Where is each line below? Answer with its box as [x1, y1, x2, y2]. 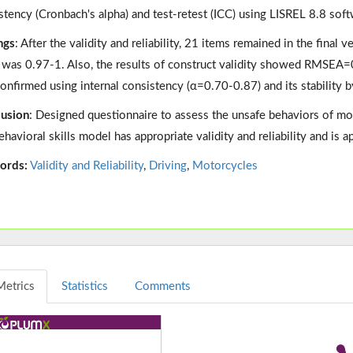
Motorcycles [191, 159, 258, 172]
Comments [134, 280, 191, 292]
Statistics [61, 280, 108, 292]
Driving [148, 159, 187, 172]
